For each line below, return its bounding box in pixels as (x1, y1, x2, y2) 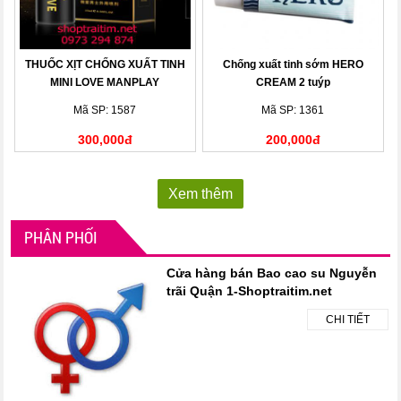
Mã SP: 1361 (261, 104, 325, 117)
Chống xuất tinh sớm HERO (222, 58, 363, 72)
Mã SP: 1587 (73, 104, 137, 117)
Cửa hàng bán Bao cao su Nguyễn (166, 266, 378, 281)
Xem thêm (168, 186, 233, 202)
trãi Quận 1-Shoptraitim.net (166, 284, 333, 299)
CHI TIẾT (325, 313, 370, 327)
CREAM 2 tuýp (255, 76, 330, 90)
